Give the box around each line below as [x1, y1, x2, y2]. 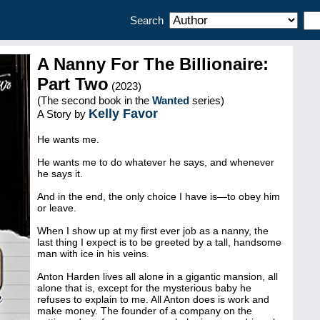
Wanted [152, 94, 189, 106]
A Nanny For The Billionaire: [37, 54, 269, 74]
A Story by [37, 108, 89, 120]
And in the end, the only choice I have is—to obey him [37, 191, 280, 202]
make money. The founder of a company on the [37, 305, 252, 316]
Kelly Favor [89, 106, 158, 121]
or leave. [37, 202, 76, 214]
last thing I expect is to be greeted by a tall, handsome [37, 236, 281, 248]
